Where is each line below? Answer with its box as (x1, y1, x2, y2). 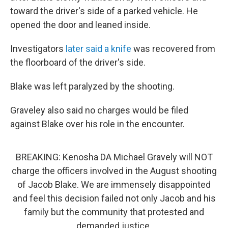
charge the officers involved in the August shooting (11, 165, 217, 176)
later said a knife (66, 43, 131, 54)
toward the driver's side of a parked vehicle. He (10, 6, 198, 16)
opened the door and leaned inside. (10, 19, 151, 30)
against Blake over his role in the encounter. (10, 119, 185, 129)
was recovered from (131, 43, 215, 54)
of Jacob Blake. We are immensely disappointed (17, 179, 211, 190)
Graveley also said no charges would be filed (10, 105, 188, 116)
